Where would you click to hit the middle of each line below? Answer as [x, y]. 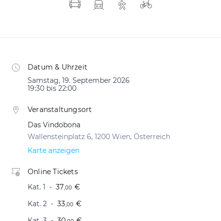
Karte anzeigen [54, 150]
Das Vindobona [54, 125]
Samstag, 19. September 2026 [79, 80]
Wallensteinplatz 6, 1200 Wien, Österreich [99, 136]
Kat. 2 [37, 203]
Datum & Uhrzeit [57, 67]
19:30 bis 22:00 [52, 88]
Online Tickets [53, 171]
